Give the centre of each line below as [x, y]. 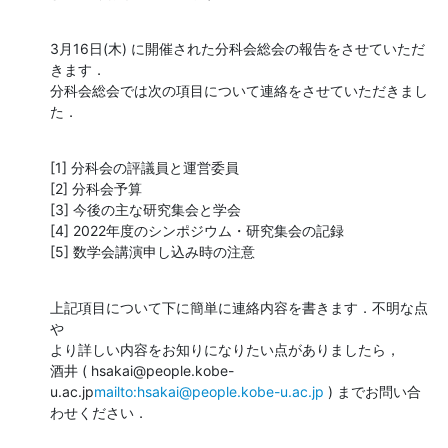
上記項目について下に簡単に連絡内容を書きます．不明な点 [239, 307]
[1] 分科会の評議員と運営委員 [144, 167]
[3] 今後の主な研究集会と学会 [145, 209]
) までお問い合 [372, 391]
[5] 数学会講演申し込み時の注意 [152, 251]
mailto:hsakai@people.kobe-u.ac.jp [209, 391]
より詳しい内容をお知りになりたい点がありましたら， [225, 349]
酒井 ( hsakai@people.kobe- [142, 370]
